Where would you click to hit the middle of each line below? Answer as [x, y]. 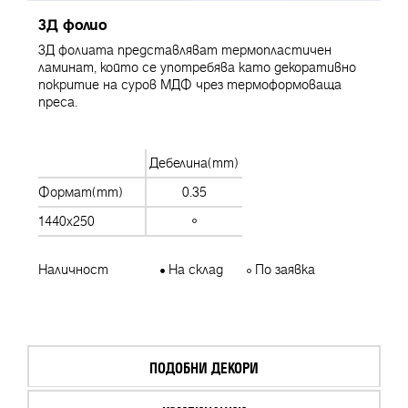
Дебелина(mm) [194, 163]
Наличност [73, 270]
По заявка [284, 270]
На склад [194, 270]
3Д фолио [73, 25]
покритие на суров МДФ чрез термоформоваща [190, 85]
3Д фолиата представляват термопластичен [185, 51]
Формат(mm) [81, 192]
